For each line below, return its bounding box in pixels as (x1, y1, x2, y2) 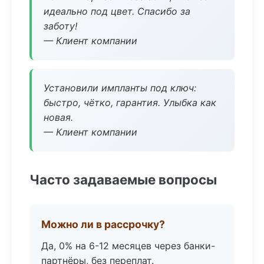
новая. (44, 111, 73, 123)
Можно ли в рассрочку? (41, 218, 165, 230)
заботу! (44, 20, 77, 32)
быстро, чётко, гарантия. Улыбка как (44, 97, 216, 108)
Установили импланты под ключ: (44, 82, 196, 94)
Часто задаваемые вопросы (29, 171, 217, 187)
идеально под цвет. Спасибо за (44, 5, 190, 17)
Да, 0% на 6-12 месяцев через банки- (41, 240, 215, 252)
